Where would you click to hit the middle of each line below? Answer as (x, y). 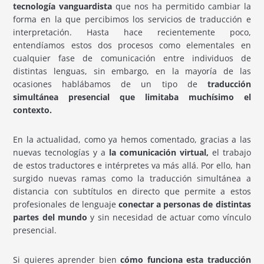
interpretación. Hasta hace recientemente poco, (132, 32)
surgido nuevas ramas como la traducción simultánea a (132, 179)
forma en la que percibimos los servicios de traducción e (132, 19)
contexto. (33, 110)
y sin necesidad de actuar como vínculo (171, 217)
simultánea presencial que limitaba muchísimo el (132, 97)
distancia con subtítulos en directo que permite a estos (132, 192)
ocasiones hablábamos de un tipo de (110, 84)
